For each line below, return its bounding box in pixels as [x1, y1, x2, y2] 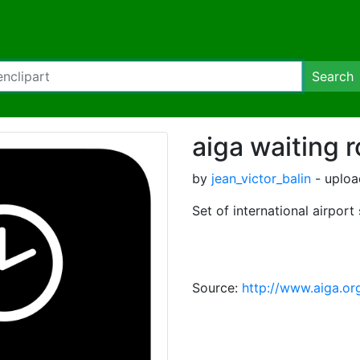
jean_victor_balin [211, 170, 311, 186]
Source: [192, 280, 242, 296]
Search [312, 68, 354, 84]
